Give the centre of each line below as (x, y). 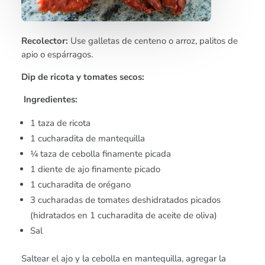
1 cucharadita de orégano (81, 185)
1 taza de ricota (61, 123)
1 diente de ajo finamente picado (96, 169)
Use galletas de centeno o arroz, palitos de (154, 41)
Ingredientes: (50, 100)
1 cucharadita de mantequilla (88, 139)
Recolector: (46, 41)
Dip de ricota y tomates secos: (84, 77)
